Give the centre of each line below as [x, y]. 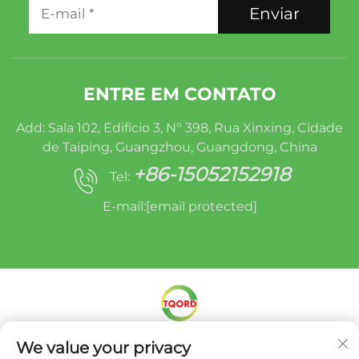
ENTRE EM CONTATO [179, 94]
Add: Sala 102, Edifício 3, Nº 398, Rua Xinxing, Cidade [179, 127]
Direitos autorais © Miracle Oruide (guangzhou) [179, 345]
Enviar [274, 13]
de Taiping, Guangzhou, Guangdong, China [179, 147]
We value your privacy [103, 348]
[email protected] [201, 206]
